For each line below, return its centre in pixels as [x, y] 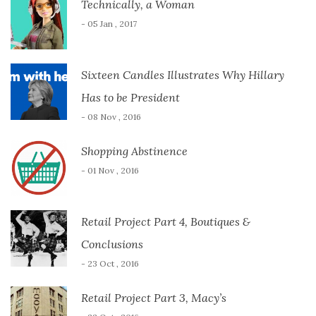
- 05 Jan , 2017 [109, 23]
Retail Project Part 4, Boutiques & [166, 221]
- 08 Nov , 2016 [111, 116]
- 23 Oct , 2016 [110, 263]
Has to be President [130, 97]
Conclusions [112, 244]
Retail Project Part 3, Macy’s [154, 297]
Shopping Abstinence [134, 151]
